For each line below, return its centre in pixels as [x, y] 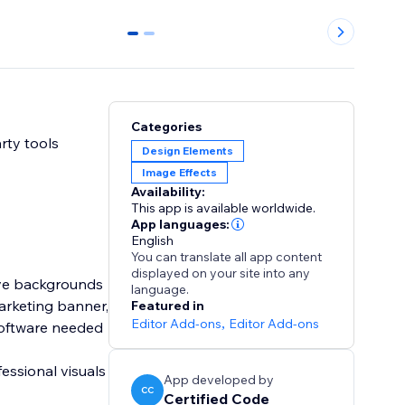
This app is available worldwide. [224, 208]
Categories [167, 127]
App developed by [219, 380]
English [153, 241]
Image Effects [180, 173]
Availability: [169, 192]
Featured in [168, 306]
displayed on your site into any [221, 273]
